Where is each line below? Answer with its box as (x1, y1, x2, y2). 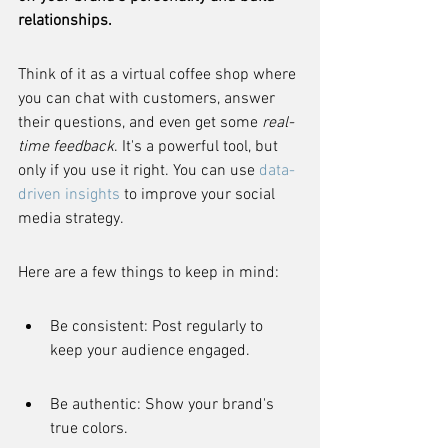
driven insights (18, 185, 120, 205)
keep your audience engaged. (50, 341, 250, 361)
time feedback (18, 137, 114, 157)
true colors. (50, 419, 128, 439)
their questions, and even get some (18, 113, 262, 133)
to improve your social (120, 185, 279, 205)
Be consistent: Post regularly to (50, 317, 267, 337)
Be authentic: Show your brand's (50, 395, 278, 415)
